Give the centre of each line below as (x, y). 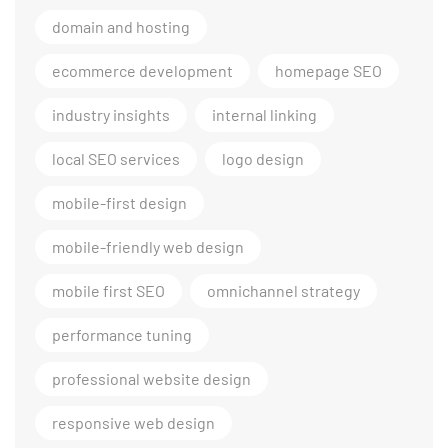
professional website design (151, 379)
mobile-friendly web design (148, 247)
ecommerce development (142, 71)
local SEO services (116, 159)
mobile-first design (119, 203)
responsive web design (133, 423)
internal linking (264, 115)
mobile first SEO (108, 291)
